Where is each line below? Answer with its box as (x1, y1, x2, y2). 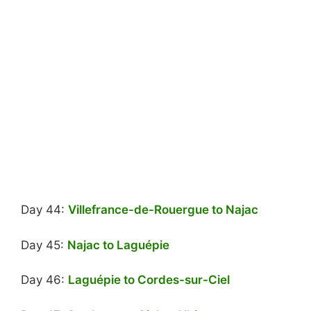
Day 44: (21, 203, 68, 217)
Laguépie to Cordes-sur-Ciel (68, 273, 230, 287)
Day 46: (21, 273, 68, 287)
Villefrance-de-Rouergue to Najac (68, 203, 258, 217)
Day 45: (21, 237, 67, 252)
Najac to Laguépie (67, 237, 169, 252)
